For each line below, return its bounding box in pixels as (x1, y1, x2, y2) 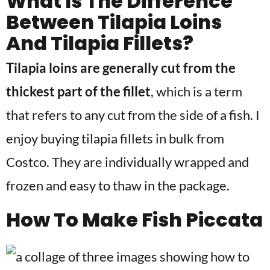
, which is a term (151, 83, 242, 99)
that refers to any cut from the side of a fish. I (6, 106, 260, 123)
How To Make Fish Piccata (6, 206, 263, 233)
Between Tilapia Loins (6, 8, 222, 36)
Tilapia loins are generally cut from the (6, 59, 236, 76)
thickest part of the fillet (6, 83, 151, 99)
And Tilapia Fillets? (6, 29, 193, 57)
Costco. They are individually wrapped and (6, 153, 249, 170)
